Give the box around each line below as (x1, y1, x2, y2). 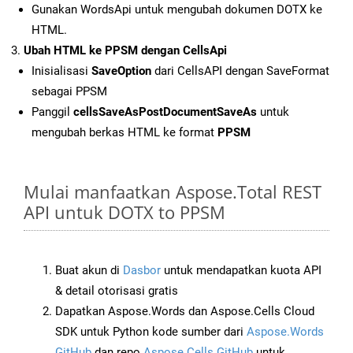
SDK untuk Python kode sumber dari (55, 325, 247, 340)
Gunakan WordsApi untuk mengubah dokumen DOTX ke (32, 2, 322, 17)
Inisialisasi (32, 64, 91, 79)
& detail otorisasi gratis (55, 284, 178, 299)
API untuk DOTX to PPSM (24, 200, 225, 225)
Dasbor (123, 263, 161, 278)
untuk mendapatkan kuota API (161, 263, 321, 278)
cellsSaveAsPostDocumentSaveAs (73, 105, 257, 120)
